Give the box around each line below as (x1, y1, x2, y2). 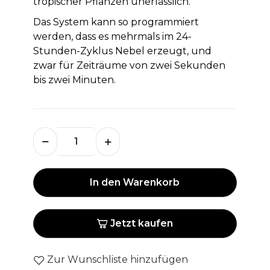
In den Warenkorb (90, 176, 180, 188)
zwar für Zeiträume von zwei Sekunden (33, 59, 225, 71)
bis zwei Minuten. (33, 74, 116, 86)
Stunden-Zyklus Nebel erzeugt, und (33, 45, 212, 57)
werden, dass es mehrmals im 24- (33, 30, 192, 42)
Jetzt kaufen (110, 217, 174, 229)
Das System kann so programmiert (33, 16, 199, 28)
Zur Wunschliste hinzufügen (46, 253, 188, 265)
